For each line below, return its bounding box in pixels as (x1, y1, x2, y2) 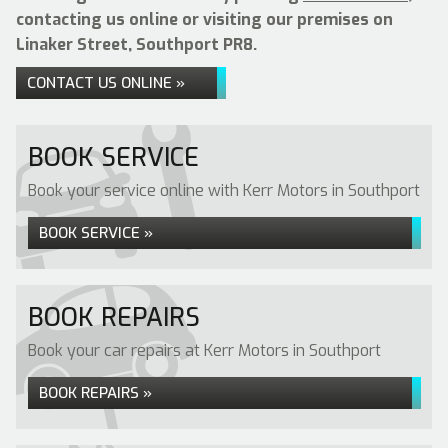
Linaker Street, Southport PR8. (16, 34, 257, 55)
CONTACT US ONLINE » (27, 73, 185, 93)
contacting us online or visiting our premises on (16, 9, 393, 30)
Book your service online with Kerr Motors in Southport (28, 180, 420, 201)
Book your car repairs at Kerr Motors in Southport (28, 340, 381, 361)
